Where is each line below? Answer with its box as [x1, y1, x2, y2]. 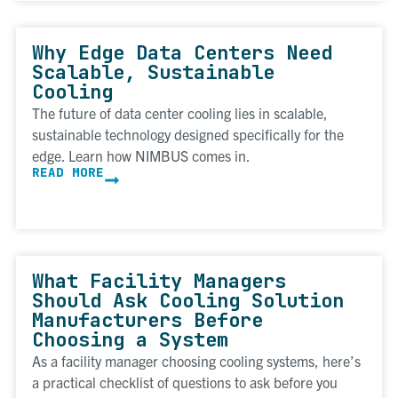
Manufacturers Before [32, 307, 263, 334]
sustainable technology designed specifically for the [32, 125, 344, 144]
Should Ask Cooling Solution [32, 288, 344, 314]
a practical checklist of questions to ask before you [32, 373, 338, 392]
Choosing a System [32, 327, 228, 354]
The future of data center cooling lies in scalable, [32, 104, 328, 123]
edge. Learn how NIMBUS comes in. [32, 147, 251, 165]
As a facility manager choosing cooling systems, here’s [32, 352, 361, 370]
